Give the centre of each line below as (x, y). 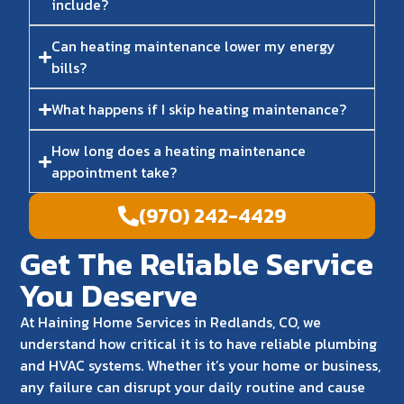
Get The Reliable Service (197, 263)
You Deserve (109, 295)
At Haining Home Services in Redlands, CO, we (171, 321)
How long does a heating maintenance (178, 151)
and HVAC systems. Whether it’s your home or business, (201, 365)
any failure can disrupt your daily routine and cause (193, 386)
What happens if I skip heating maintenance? (198, 110)
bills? (69, 68)
